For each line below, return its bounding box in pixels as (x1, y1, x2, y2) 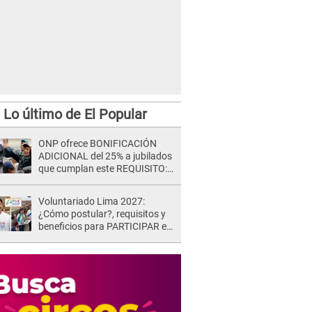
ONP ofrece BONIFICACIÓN (38, 138, 157, 149)
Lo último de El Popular (3, 106, 147, 123)
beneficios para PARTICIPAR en (38, 221, 172, 232)
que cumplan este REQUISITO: (38, 163, 167, 174)
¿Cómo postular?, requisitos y (38, 208, 166, 219)
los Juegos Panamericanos (38, 233, 155, 244)
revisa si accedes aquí (38, 175, 132, 187)
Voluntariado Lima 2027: (38, 196, 145, 207)
